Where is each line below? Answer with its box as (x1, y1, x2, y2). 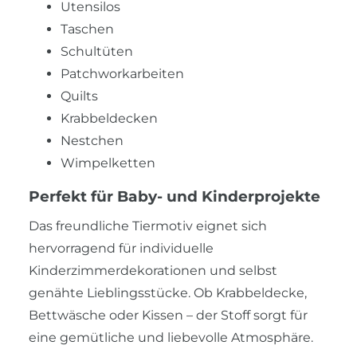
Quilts (61, 88, 98, 104)
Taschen (61, 21, 114, 37)
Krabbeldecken (61, 110, 158, 126)
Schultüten (61, 43, 133, 59)
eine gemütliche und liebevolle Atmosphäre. (29, 329, 313, 345)
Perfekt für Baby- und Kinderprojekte (29, 186, 320, 206)
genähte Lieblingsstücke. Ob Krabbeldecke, (29, 284, 307, 300)
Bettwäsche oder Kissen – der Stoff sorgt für (29, 307, 308, 323)
